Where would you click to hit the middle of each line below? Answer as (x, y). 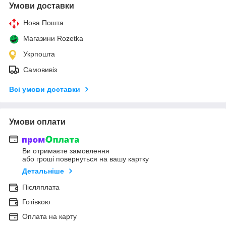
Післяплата (41, 187)
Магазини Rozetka (53, 38)
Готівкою (36, 202)
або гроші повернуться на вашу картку (86, 159)
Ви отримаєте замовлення (66, 151)
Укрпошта (39, 54)
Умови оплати (37, 122)
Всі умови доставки (45, 89)
